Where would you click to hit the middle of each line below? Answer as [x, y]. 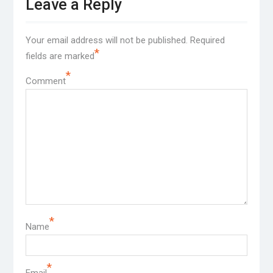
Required [207, 41]
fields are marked [60, 56]
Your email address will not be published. [106, 41]
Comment [45, 81]
